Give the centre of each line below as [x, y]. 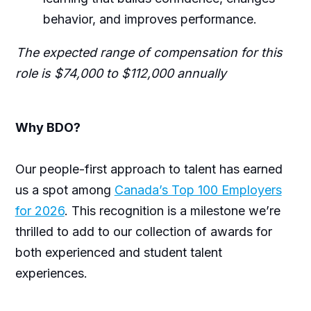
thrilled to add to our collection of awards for [143, 231]
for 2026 [40, 210]
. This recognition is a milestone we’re [172, 210]
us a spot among [65, 190]
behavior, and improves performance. [150, 19]
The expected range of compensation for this [149, 52]
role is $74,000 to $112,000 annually [120, 73]
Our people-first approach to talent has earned [149, 169]
